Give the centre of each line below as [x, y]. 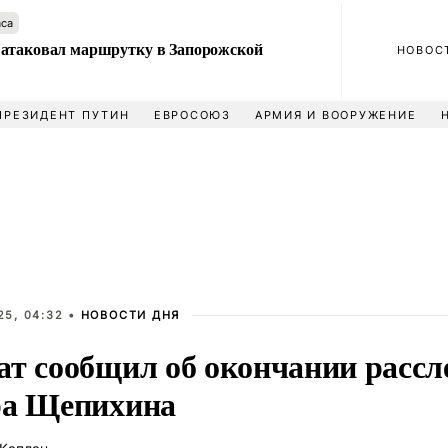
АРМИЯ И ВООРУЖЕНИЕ [335, 115]
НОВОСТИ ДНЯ [130, 315]
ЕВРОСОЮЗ [192, 115]
